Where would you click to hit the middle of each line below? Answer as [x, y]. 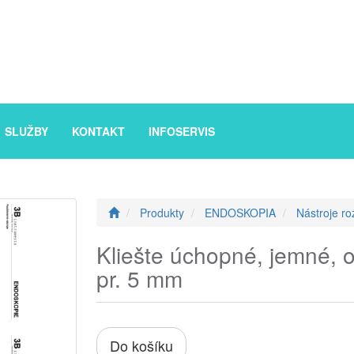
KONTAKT [98, 131]
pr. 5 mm [139, 278]
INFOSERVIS [182, 131]
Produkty [162, 212]
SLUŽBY [26, 131]
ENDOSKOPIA [240, 212]
